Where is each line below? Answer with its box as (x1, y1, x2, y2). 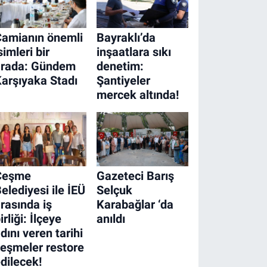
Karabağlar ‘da (96, 197, 173, 212)
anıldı (96, 211, 125, 226)
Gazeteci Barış (96, 168, 174, 183)
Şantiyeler (96, 73, 150, 88)
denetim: (96, 59, 144, 74)
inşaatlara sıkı (96, 45, 171, 60)
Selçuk (96, 182, 132, 197)
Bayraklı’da (96, 30, 156, 45)
